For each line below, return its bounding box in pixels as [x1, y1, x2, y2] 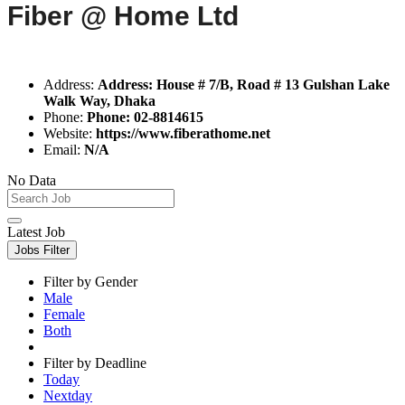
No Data [7, 172, 56, 188]
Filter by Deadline [43, 354, 146, 371]
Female [43, 306, 85, 322]
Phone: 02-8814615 [87, 108, 203, 125]
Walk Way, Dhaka [43, 92, 155, 108]
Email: [43, 141, 84, 157]
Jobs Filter [14, 242, 70, 257]
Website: [43, 125, 96, 141]
